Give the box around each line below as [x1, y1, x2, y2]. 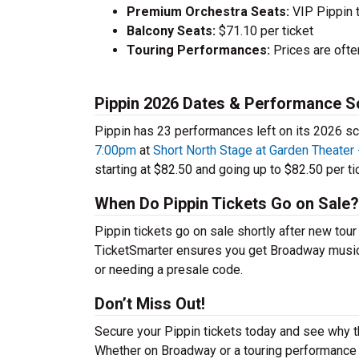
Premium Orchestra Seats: [127, 4, 289, 19]
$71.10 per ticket [216, 23, 313, 38]
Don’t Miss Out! [95, 294, 205, 313]
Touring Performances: [127, 42, 270, 58]
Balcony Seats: [127, 23, 216, 38]
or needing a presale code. [95, 262, 243, 277]
